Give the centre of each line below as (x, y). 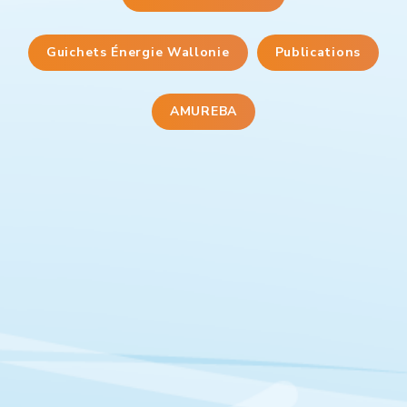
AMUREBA (203, 112)
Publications (318, 53)
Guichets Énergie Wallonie (138, 53)
